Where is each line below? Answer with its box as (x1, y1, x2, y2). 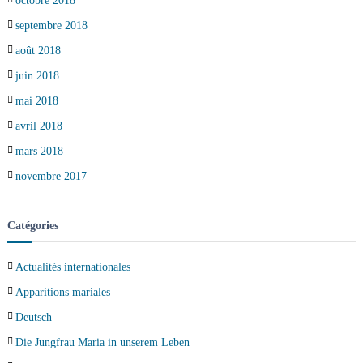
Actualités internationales (15, 260, 130, 273)
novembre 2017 (15, 169, 87, 182)
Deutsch (15, 310, 52, 323)
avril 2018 (15, 119, 62, 132)
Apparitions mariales (15, 285, 110, 298)
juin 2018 (15, 69, 59, 82)
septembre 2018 (15, 19, 88, 32)
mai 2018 (15, 94, 58, 107)
